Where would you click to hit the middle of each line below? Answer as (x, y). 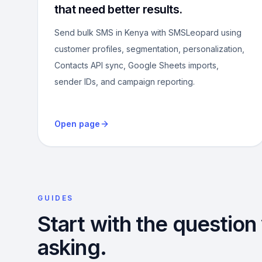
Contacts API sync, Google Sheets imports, (137, 65)
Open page (77, 124)
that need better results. (118, 9)
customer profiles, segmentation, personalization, (149, 49)
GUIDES (56, 198)
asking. (72, 247)
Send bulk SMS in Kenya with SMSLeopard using (148, 32)
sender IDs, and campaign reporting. (125, 82)
